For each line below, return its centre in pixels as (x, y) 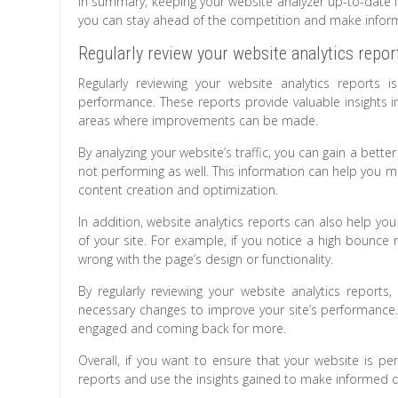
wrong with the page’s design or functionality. (206, 259)
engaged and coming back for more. (183, 329)
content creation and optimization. (179, 190)
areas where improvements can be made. (199, 121)
